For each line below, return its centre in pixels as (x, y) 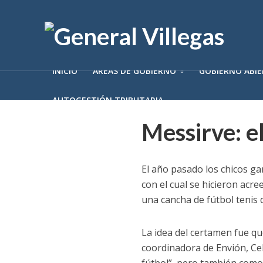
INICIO (65, 71)
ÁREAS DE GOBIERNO (134, 71)
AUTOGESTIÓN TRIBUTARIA (107, 100)
